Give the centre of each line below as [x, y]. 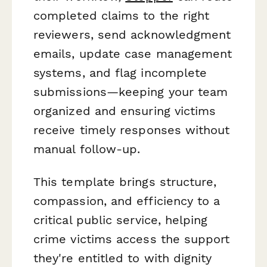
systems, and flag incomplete [120, 73]
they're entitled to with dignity [123, 258]
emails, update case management [133, 54]
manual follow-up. [87, 149]
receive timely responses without [132, 130]
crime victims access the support [132, 239]
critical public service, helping [121, 220]
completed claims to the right [122, 16]
